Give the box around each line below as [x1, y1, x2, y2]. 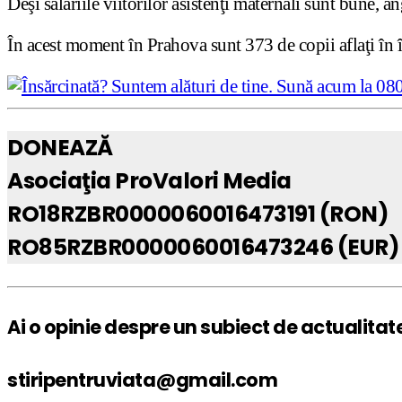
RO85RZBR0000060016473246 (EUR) [7, 232, 398, 264]
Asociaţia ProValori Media [7, 165, 292, 197]
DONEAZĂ [7, 132, 113, 164]
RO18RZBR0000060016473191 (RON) [7, 198, 388, 231]
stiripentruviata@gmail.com [7, 366, 277, 393]
